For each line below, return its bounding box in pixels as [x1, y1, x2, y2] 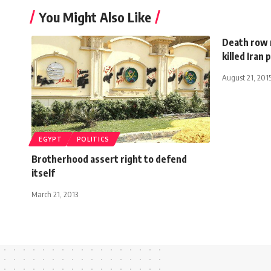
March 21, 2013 [31, 189, 78, 199]
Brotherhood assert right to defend [31, 152, 187, 165]
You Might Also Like [39, 8, 151, 25]
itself [31, 166, 55, 179]
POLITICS [76, 135, 110, 143]
